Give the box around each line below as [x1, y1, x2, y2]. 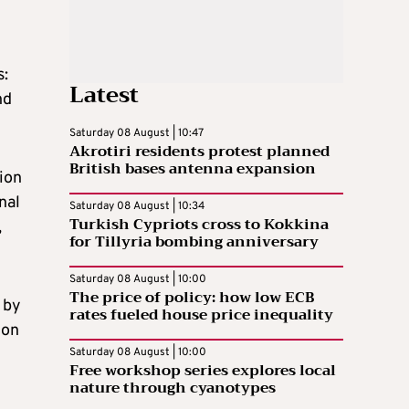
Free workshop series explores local [69, 358, 336, 384]
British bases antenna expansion [69, 156, 316, 183]
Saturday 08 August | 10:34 [69, 199, 204, 215]
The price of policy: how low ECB [69, 285, 314, 311]
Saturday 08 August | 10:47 [69, 126, 204, 142]
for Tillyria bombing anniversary [69, 229, 319, 256]
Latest [69, 76, 139, 115]
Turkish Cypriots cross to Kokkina [69, 212, 329, 238]
